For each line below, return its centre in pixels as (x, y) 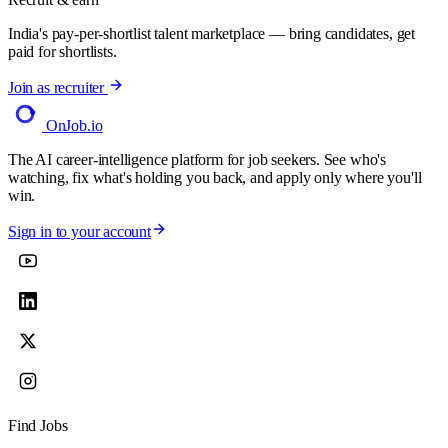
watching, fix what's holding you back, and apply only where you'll (215, 177)
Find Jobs (38, 425)
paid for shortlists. (62, 51)
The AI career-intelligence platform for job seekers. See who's (197, 159)
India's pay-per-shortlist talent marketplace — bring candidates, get (212, 33)
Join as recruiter (58, 87)
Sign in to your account (79, 231)
